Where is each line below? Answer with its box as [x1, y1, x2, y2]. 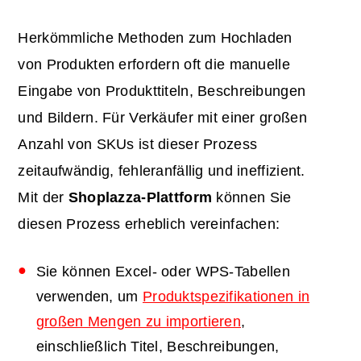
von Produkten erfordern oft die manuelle [18, 56, 290, 73]
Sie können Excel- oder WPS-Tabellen [35, 263, 290, 280]
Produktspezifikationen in [142, 288, 310, 305]
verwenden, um [35, 288, 143, 305]
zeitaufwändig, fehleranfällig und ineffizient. [18, 162, 305, 179]
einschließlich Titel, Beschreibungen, [35, 338, 280, 355]
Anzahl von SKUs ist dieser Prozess [18, 135, 258, 152]
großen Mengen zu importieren [35, 313, 241, 330]
